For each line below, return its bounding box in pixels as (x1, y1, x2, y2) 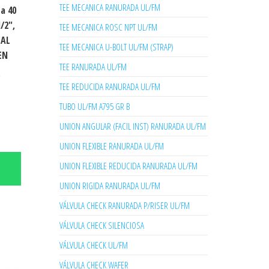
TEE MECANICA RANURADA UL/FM (59, 1, 160, 13)
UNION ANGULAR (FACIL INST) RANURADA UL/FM (59, 120, 206, 132)
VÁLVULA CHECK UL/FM (59, 239, 128, 251)
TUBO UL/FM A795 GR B (59, 100, 130, 112)
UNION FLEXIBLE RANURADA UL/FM (59, 140, 164, 152)
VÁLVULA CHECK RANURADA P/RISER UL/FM (59, 199, 190, 211)
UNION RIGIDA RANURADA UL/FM (59, 180, 160, 192)
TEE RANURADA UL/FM (59, 61, 127, 73)
